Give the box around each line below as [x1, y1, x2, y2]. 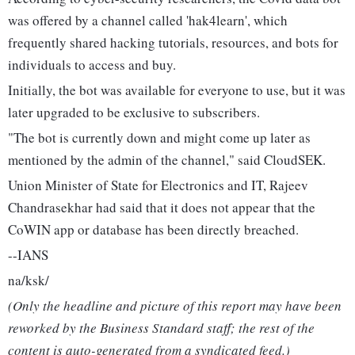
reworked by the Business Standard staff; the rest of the [8, 319, 315, 338]
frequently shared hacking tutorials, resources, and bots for [8, 33, 338, 52]
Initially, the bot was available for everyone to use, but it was [8, 81, 345, 100]
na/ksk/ [8, 271, 49, 290]
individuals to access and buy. [8, 55, 176, 74]
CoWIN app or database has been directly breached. [8, 220, 299, 239]
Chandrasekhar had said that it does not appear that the [8, 198, 315, 217]
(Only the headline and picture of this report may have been [8, 296, 342, 315]
